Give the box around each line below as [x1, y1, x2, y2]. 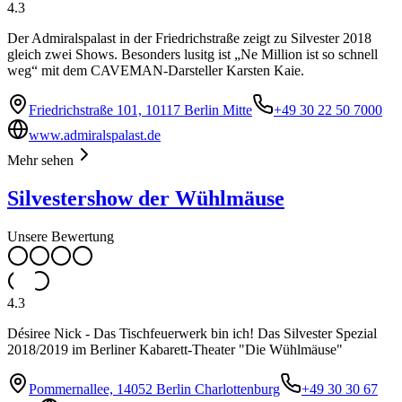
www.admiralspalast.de [29, 127, 161, 144]
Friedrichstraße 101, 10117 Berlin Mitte [29, 102, 252, 118]
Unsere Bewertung [7, 229, 114, 245]
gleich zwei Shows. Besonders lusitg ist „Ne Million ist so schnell [7, 47, 378, 63]
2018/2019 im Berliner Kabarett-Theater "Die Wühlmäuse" [7, 342, 343, 358]
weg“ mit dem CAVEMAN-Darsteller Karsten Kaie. [7, 63, 304, 79]
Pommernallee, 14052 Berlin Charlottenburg [29, 381, 280, 398]
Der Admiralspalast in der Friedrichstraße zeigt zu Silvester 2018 [7, 31, 371, 47]
